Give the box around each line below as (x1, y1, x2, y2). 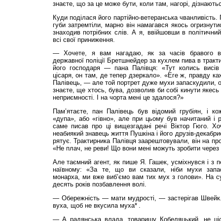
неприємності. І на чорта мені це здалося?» (52, 94, 184, 102)
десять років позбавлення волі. (52, 180, 147, 188)
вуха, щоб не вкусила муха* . (52, 201, 141, 209)
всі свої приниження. (52, 36, 115, 43)
